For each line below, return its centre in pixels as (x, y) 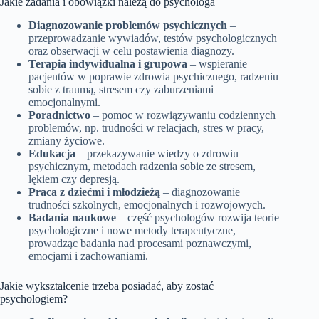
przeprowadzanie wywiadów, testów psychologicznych (153, 38)
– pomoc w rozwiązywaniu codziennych (183, 115)
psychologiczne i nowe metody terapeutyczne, (132, 230)
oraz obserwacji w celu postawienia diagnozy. (131, 51)
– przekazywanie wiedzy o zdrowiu (157, 153)
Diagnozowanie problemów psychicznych (128, 25)
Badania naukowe (72, 217)
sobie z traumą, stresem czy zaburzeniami (121, 89)
